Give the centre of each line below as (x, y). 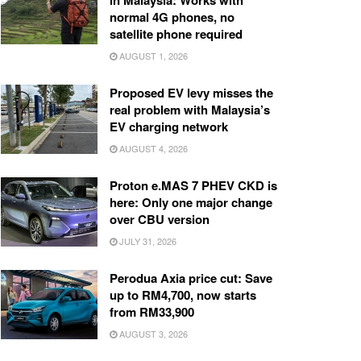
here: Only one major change (191, 203)
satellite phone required (176, 34)
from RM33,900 (152, 312)
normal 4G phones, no (172, 17)
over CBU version (160, 220)
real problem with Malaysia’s (190, 110)
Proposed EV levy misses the (191, 93)
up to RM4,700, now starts (183, 295)
